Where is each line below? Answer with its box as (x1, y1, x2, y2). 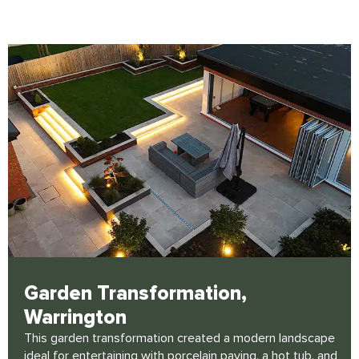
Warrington (24, 305, 127, 330)
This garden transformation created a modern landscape (24, 332, 335, 345)
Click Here (147, 55, 216, 74)
